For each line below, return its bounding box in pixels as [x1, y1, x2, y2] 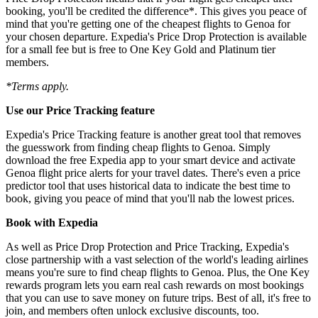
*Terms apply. [6, 79, 69, 92]
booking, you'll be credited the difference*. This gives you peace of [6, 4, 307, 17]
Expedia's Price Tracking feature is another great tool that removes [6, 128, 301, 141]
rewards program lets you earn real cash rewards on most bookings [6, 278, 304, 291]
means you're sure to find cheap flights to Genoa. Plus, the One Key [6, 265, 309, 278]
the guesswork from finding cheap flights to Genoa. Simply [6, 141, 270, 153]
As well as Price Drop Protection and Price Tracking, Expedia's [6, 240, 289, 253]
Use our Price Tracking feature [6, 104, 155, 116]
